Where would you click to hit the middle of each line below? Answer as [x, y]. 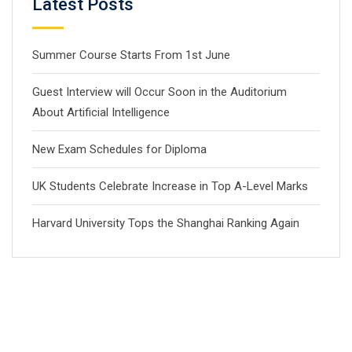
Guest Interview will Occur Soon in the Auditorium [159, 92]
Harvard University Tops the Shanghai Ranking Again [166, 224]
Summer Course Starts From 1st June [131, 55]
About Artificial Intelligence [101, 113]
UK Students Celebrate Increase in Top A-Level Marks [170, 187]
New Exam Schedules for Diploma [119, 150]
